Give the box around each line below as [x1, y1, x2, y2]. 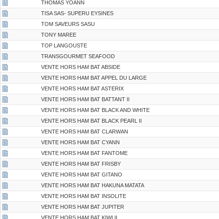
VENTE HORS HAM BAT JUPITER [41, 204, 124, 210]
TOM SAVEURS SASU [41, 21, 95, 27]
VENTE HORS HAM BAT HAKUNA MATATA [41, 182, 144, 188]
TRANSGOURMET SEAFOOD [41, 53, 115, 59]
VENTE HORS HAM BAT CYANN [41, 139, 120, 145]
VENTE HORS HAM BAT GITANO [41, 172, 122, 177]
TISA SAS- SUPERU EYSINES [41, 10, 113, 16]
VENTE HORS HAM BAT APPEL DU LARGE [41, 75, 147, 81]
